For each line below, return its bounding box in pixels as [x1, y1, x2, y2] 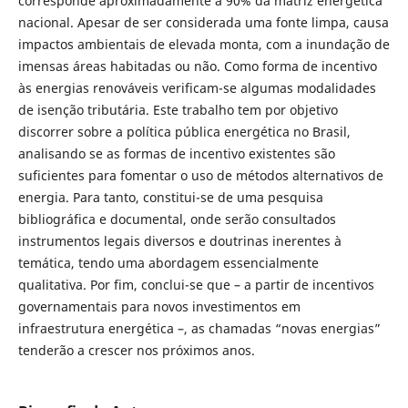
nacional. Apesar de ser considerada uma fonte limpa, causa [17, 14, 389, 31]
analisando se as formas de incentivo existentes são [17, 145, 335, 162]
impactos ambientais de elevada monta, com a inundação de [17, 36, 390, 53]
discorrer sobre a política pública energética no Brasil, [17, 123, 351, 140]
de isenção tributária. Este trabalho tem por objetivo [17, 101, 338, 118]
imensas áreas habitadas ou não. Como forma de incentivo [17, 57, 377, 75]
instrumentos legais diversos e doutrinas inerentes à [17, 232, 342, 250]
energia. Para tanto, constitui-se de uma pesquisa [17, 189, 323, 206]
